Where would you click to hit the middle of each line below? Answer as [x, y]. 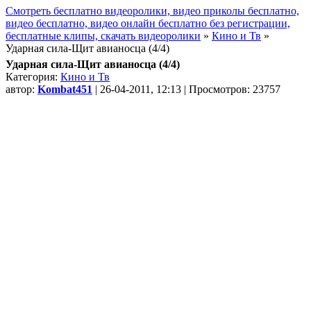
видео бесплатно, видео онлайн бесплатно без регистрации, [148, 23]
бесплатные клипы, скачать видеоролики [103, 35]
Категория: [33, 76]
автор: [22, 89]
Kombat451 [65, 89]
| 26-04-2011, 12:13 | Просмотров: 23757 [186, 89]
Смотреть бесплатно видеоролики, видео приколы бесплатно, [152, 10]
